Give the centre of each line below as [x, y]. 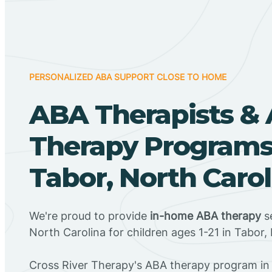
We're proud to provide [90, 216]
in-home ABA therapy [206, 216]
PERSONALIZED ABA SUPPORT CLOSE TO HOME [128, 76]
